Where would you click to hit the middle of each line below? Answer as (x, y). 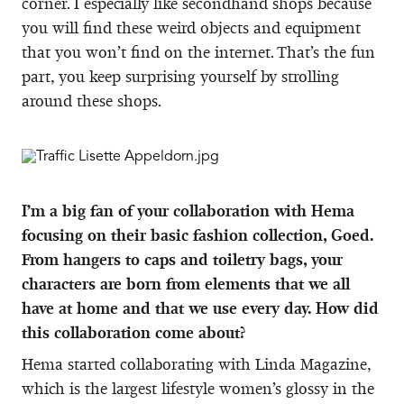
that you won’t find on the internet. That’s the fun (198, 52)
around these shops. (92, 101)
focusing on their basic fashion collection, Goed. (197, 235)
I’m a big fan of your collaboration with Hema (188, 211)
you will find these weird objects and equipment (191, 28)
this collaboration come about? (133, 332)
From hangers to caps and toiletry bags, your (182, 259)
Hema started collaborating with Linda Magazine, (196, 364)
